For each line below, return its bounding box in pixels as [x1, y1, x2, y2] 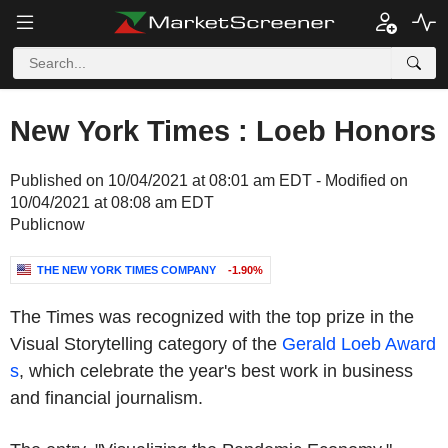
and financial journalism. [10, 388, 203, 408]
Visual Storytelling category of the [10, 334, 282, 354]
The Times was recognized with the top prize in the [10, 307, 414, 327]
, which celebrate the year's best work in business [19, 361, 413, 381]
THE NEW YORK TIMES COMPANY [37, 264, 216, 276]
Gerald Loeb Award [282, 334, 436, 354]
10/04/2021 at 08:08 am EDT [10, 194, 214, 211]
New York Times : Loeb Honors [10, 115, 436, 147]
